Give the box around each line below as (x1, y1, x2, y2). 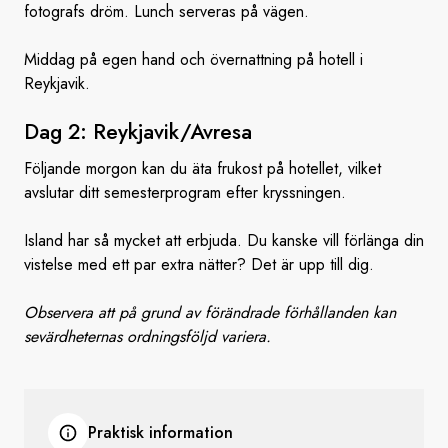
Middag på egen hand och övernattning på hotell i (24, 48, 363, 71)
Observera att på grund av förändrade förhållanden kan (24, 301, 396, 324)
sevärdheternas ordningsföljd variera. (24, 325, 271, 348)
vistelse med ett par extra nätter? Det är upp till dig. (24, 253, 374, 276)
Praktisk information (88, 421, 233, 444)
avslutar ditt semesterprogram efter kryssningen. (24, 181, 346, 204)
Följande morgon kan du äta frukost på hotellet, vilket (24, 157, 381, 180)
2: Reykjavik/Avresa (68, 117, 252, 147)
